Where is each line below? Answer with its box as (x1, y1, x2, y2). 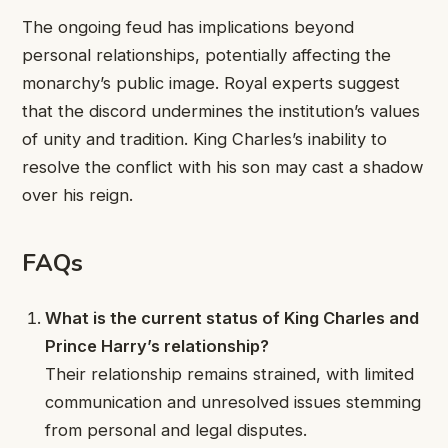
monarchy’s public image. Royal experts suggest (22, 72, 400, 93)
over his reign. (22, 184, 133, 205)
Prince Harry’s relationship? (45, 336, 270, 357)
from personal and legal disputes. (45, 420, 308, 441)
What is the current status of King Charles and (45, 308, 420, 329)
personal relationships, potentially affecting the (22, 44, 391, 65)
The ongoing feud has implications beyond (22, 16, 354, 37)
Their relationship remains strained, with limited (45, 364, 415, 385)
